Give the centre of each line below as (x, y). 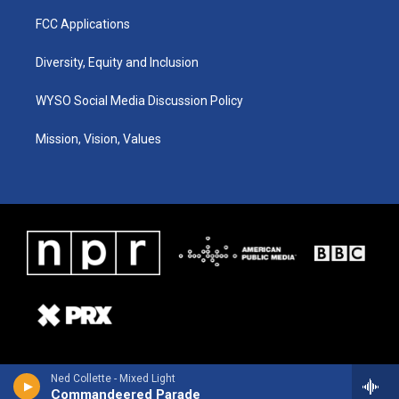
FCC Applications (83, 24)
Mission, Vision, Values (98, 138)
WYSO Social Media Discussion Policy (139, 100)
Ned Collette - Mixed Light (113, 379)
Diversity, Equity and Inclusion (117, 62)
